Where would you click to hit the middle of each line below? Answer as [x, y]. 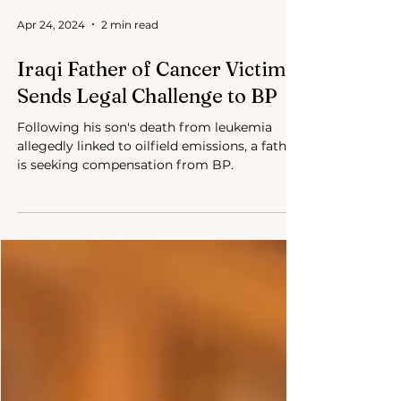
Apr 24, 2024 [51, 64]
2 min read [130, 64]
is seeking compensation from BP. [125, 204]
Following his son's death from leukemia [145, 166]
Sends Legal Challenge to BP [147, 135]
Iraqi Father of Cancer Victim [152, 108]
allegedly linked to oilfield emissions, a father [158, 185]
